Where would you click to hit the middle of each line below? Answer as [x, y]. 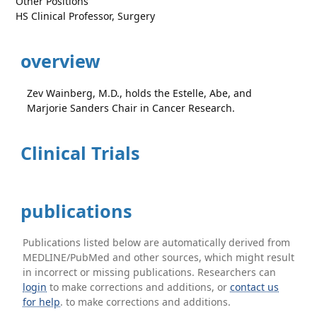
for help [42, 302]
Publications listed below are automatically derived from [157, 242]
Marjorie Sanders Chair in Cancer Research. [131, 108]
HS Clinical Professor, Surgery [86, 16]
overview [58, 61]
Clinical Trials [78, 153]
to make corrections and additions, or [139, 287]
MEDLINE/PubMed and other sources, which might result [159, 257]
